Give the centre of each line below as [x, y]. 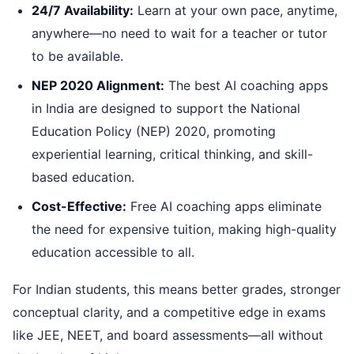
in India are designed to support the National [166, 109]
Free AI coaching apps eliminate [224, 207]
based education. [83, 177]
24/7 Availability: [83, 11]
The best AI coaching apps [246, 86]
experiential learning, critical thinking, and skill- [172, 154]
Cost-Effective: [79, 207]
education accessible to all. [113, 252]
